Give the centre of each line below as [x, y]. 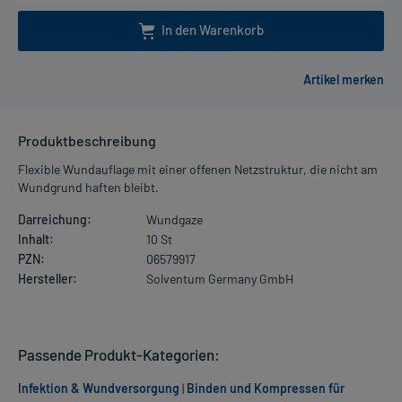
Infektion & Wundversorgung [99, 389]
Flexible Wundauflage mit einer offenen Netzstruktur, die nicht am [198, 170]
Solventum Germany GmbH [219, 279]
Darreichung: [55, 220]
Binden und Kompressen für [266, 389]
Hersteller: [48, 279]
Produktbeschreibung [87, 141]
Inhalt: [36, 240]
